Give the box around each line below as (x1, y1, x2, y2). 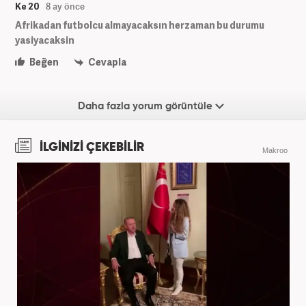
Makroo (262, 145, 288, 154)
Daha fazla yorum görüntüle (78, 100, 215, 111)
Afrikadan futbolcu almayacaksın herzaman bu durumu (15, 18, 264, 31)
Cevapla (87, 55, 126, 68)
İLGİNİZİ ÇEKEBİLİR (37, 141, 144, 154)
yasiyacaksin (15, 33, 74, 46)
